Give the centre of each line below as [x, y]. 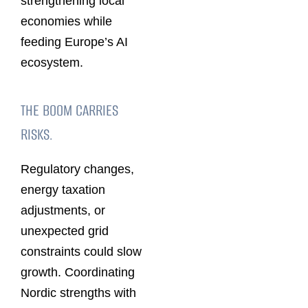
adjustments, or [63, 210]
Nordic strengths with [78, 293]
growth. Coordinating [78, 272]
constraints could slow [81, 251]
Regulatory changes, [77, 169]
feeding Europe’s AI [74, 42]
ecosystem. [52, 62]
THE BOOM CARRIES [69, 111]
